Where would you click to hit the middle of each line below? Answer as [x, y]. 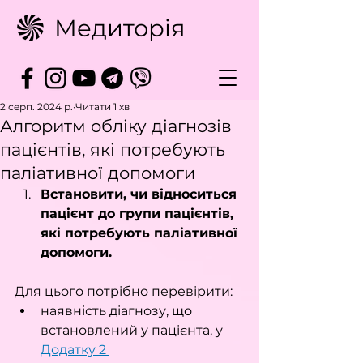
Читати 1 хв [102, 107]
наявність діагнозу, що [118, 311]
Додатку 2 [75, 350]
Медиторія [120, 28]
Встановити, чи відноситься [141, 194]
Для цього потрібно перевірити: [124, 291]
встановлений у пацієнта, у [133, 330]
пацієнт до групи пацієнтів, [139, 214]
